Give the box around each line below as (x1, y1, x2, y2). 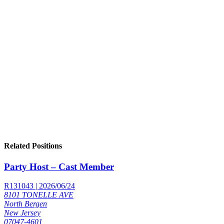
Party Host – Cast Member (4, 161, 114, 172)
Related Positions (4, 141, 62, 150)
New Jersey (4, 208, 40, 217)
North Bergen (4, 199, 47, 208)
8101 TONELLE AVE (4, 190, 73, 199)
